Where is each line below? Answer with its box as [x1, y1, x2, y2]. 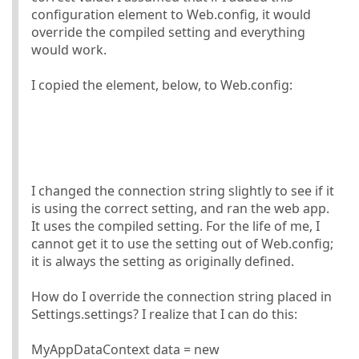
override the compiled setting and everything [31, 22, 305, 41]
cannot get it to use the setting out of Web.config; [31, 234, 333, 252]
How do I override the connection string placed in [31, 287, 332, 305]
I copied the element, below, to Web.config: [31, 75, 292, 94]
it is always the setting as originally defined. [31, 252, 294, 270]
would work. [31, 40, 107, 58]
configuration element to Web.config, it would [31, 5, 311, 23]
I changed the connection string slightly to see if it [31, 181, 334, 200]
